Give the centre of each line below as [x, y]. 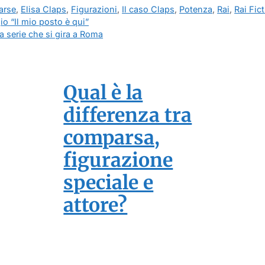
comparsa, [112, 138]
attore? [96, 206]
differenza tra [128, 116]
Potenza [196, 9]
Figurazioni [94, 9]
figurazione [118, 161]
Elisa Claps [44, 9]
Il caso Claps [148, 9]
